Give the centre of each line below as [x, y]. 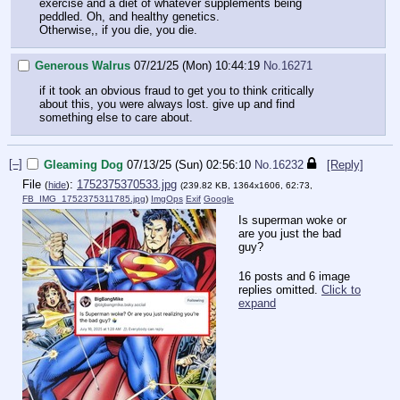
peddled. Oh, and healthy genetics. [129, 17]
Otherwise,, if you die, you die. [118, 30]
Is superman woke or [292, 221]
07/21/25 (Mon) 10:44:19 [197, 66]
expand [257, 303]
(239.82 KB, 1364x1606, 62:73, [246, 185]
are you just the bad [290, 234]
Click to [341, 289]
